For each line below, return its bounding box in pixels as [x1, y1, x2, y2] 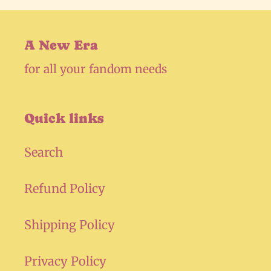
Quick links [24, 111, 103, 126]
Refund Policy [24, 180, 105, 196]
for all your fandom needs [24, 62, 167, 76]
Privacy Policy [24, 253, 106, 269]
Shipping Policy [24, 217, 115, 232]
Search [24, 144, 63, 160]
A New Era [24, 37, 97, 53]
